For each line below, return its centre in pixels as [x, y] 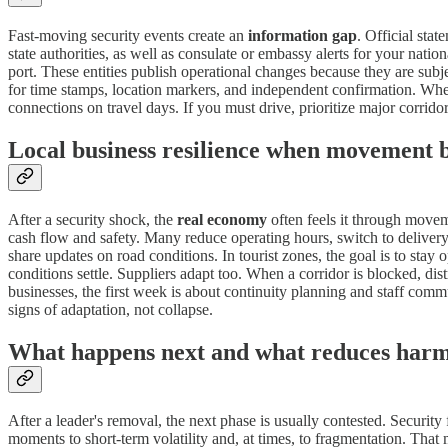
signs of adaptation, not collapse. [110, 309]
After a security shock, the [92, 219]
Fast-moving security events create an [128, 35]
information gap [302, 35]
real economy [222, 219]
